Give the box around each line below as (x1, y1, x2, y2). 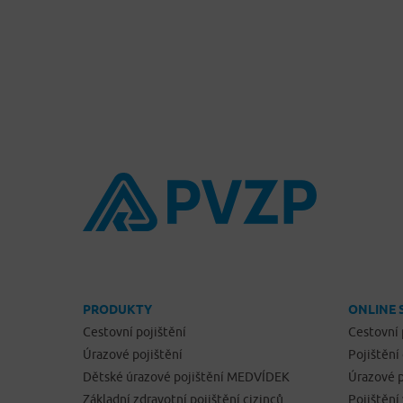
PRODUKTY (83, 302, 152, 318)
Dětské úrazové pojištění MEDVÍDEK (83, 370, 290, 385)
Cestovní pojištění (83, 325, 186, 340)
